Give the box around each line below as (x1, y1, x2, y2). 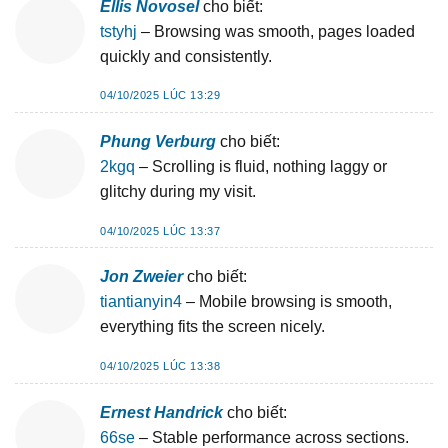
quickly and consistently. (100, 47, 272, 65)
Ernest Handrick (100, 403, 223, 421)
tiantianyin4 (100, 293, 182, 311)
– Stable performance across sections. (135, 428, 409, 446)
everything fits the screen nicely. (100, 318, 325, 336)
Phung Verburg (100, 133, 216, 151)
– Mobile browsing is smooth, (182, 293, 392, 311)
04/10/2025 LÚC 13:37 (100, 224, 221, 237)
